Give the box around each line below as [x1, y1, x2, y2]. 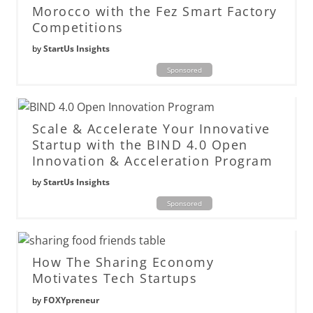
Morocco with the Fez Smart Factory [31, 3, 277, 20]
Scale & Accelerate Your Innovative [31, 120, 270, 138]
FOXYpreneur [43, 293, 99, 306]
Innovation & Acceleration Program [31, 152, 273, 170]
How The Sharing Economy [31, 254, 214, 271]
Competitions [31, 19, 124, 36]
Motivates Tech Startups [31, 270, 198, 287]
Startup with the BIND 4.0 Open [31, 136, 248, 154]
